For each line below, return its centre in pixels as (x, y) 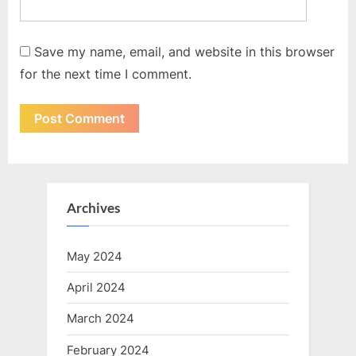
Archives (93, 208)
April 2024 (96, 288)
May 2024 (95, 257)
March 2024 (101, 319)
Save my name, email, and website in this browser (184, 52)
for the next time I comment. (106, 74)
